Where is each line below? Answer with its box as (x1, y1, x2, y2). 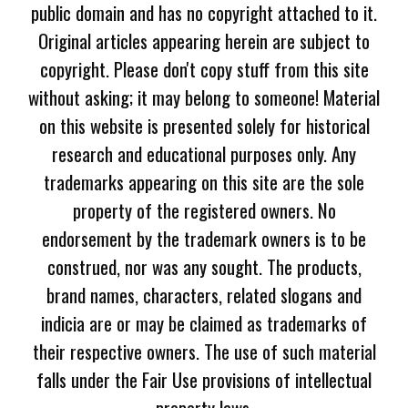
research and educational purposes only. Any (52, 138, 356, 168)
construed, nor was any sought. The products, (46, 251, 362, 280)
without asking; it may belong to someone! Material (28, 82, 380, 111)
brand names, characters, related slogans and (46, 280, 362, 309)
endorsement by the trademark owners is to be (42, 223, 366, 252)
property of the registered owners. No (72, 195, 336, 224)
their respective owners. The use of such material (32, 336, 376, 365)
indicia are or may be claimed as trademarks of (41, 308, 367, 337)
